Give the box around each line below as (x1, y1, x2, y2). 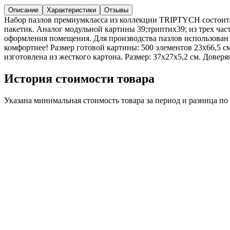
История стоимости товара (4, 71, 155, 85)
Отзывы (104, 6, 128, 14)
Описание (8, 6, 39, 14)
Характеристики (47, 6, 96, 14)
